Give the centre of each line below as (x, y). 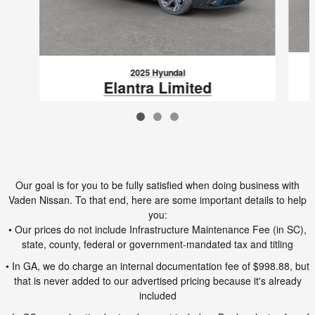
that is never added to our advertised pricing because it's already (157, 280)
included (157, 295)
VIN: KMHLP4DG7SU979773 (157, 132)
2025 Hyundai (157, 73)
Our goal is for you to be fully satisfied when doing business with (157, 185)
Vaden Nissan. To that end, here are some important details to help (157, 199)
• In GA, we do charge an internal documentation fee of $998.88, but (157, 265)
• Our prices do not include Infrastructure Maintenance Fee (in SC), (157, 229)
